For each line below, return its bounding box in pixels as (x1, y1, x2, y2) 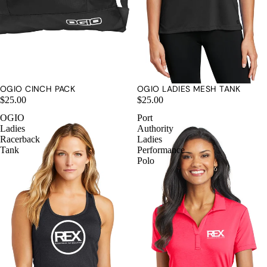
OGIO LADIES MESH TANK (137, 83, 241, 94)
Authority (137, 123, 173, 133)
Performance (137, 145, 185, 155)
